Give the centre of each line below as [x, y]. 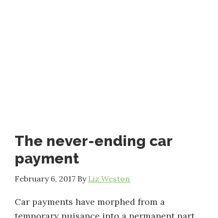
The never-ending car [93, 141]
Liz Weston [109, 179]
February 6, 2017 [45, 179]
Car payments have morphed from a [90, 202]
